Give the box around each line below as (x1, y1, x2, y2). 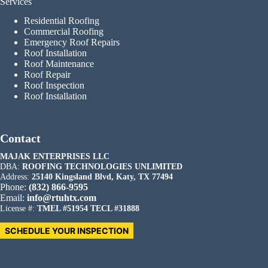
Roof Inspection (24, 80, 84, 91)
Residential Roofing (24, 16, 99, 26)
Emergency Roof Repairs (24, 37, 120, 48)
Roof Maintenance (24, 59, 94, 69)
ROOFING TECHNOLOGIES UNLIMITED (22, 162, 182, 172)
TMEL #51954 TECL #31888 (37, 203, 139, 214)
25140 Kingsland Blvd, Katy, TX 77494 (32, 172, 173, 182)
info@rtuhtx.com (27, 193, 96, 203)
